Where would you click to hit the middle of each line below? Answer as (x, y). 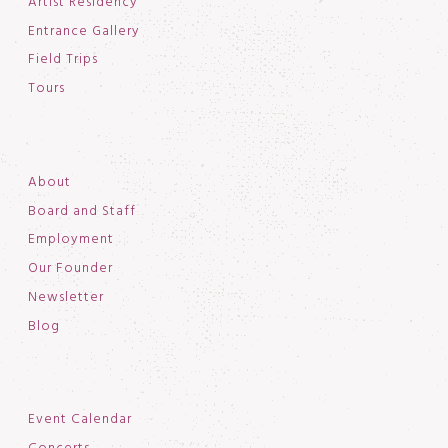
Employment (70, 240)
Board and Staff (81, 211)
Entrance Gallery (83, 31)
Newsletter (65, 297)
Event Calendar (79, 420)
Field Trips (62, 60)
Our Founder (70, 269)
